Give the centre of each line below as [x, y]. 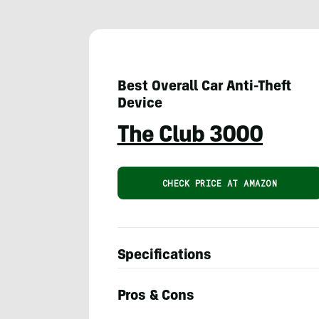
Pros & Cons [156, 297]
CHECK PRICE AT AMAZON [219, 183]
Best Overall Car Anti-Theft [204, 87]
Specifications [164, 256]
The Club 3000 [190, 136]
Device [140, 104]
